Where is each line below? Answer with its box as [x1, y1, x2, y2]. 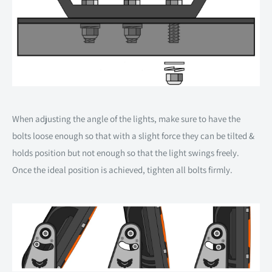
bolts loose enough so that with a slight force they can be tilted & [12, 130, 254, 142]
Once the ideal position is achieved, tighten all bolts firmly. [12, 164, 233, 176]
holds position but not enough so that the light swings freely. [12, 147, 239, 159]
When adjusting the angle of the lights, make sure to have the [12, 113, 240, 125]
